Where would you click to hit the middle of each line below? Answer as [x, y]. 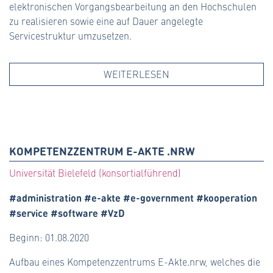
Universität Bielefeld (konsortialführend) [95, 172]
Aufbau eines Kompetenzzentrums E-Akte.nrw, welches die [135, 261]
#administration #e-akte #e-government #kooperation [133, 197]
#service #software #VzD [67, 212]
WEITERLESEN [136, 74]
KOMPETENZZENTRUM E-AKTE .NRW [102, 150]
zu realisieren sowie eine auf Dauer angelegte [106, 21]
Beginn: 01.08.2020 [49, 237]
